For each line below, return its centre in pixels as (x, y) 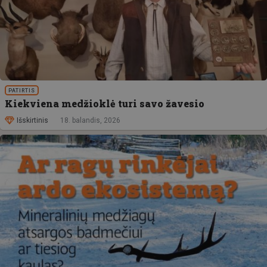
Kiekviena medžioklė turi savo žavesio (105, 104)
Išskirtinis (32, 120)
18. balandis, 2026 (90, 120)
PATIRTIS (22, 91)
